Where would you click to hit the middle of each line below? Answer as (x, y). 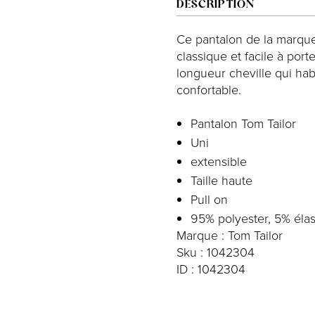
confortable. (208, 89)
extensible (218, 161)
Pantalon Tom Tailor (243, 123)
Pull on (209, 199)
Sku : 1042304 (215, 251)
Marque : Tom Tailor (229, 234)
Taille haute (221, 180)
